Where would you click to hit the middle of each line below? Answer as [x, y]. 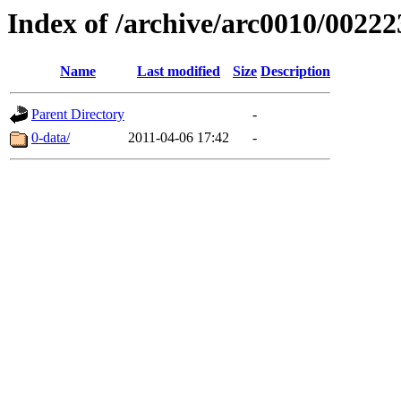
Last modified [179, 72]
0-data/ [51, 138]
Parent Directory [78, 115]
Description [295, 72]
